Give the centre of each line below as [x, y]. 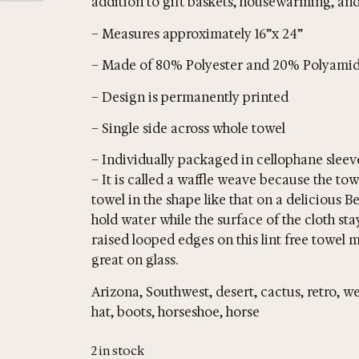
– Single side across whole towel [188, 128]
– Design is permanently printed [190, 97]
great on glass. [135, 260]
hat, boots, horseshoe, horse [175, 312]
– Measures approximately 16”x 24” [197, 34]
